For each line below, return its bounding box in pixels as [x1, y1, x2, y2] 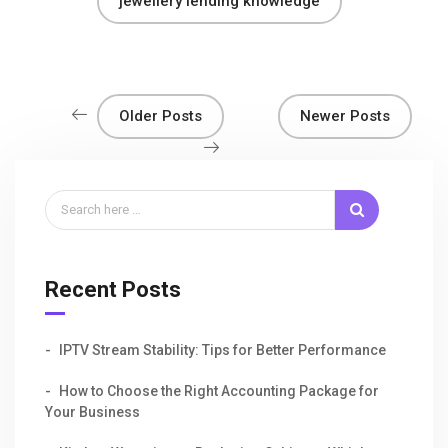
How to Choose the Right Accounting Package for [59, 382, 379, 399]
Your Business [45, 403, 140, 420]
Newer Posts [299, 106, 390, 125]
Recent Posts [45, 276, 181, 302]
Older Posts [118, 106, 202, 125]
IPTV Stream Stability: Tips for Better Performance [59, 341, 386, 358]
